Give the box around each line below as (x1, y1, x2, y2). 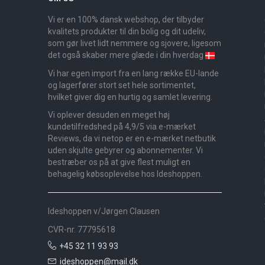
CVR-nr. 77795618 (48, 224, 115, 234)
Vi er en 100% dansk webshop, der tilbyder (48, 15, 204, 24)
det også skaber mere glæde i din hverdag (48, 50, 205, 60)
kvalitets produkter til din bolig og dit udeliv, (48, 27, 206, 36)
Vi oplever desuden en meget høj (48, 110, 170, 119)
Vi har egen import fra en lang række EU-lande (48, 68, 219, 78)
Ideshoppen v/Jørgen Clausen (48, 206, 160, 216)
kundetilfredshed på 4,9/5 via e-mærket (48, 122, 196, 131)
